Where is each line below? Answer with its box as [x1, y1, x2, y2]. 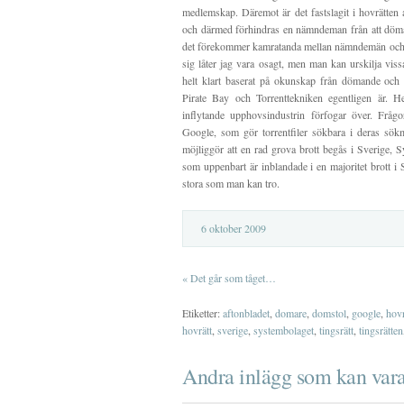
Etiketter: [182, 306, 223, 320]
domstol [312, 306, 346, 320]
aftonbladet [223, 306, 270, 320]
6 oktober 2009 [201, 221, 266, 235]
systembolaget [253, 323, 314, 337]
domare [275, 306, 307, 320]
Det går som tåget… [190, 271, 276, 285]
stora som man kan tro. [182, 176, 280, 190]
